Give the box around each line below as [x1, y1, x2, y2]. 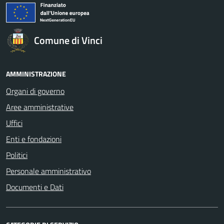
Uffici [6, 117, 22, 129]
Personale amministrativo [6, 165, 91, 177]
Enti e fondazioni [6, 133, 61, 145]
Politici [6, 149, 27, 161]
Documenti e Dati [6, 181, 63, 193]
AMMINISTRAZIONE [6, 68, 66, 79]
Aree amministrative [6, 101, 73, 113]
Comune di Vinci [34, 32, 102, 48]
